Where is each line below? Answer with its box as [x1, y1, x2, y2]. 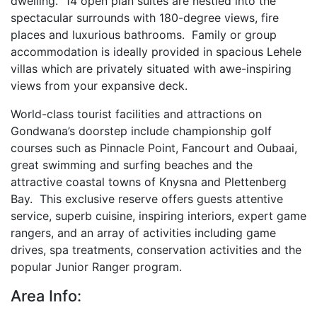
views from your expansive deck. [11, 79, 188, 93]
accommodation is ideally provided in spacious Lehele [11, 45, 301, 59]
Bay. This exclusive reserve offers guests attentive [11, 192, 283, 206]
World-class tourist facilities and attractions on [11, 107, 262, 121]
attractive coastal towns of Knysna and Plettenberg [11, 175, 287, 189]
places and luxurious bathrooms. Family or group [11, 28, 277, 42]
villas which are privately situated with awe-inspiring [11, 62, 292, 76]
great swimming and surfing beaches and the [11, 158, 253, 172]
